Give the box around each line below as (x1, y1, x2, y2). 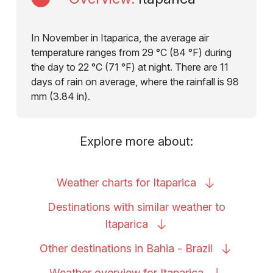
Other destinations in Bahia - (40, 241, 185, 255)
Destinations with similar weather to (48, 200, 225, 213)
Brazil (185, 241, 213, 255)
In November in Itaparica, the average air (30, 31, 209, 44)
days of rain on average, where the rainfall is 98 (30, 75, 239, 88)
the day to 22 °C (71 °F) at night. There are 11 (30, 60, 229, 73)
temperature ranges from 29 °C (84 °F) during (30, 46, 232, 58)
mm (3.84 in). (30, 90, 90, 102)
